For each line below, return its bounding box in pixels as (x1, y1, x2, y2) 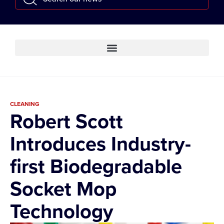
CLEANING (10, 99, 39, 109)
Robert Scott (10, 106, 123, 136)
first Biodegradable (10, 151, 182, 181)
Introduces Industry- (10, 129, 191, 159)
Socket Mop (10, 174, 116, 204)
